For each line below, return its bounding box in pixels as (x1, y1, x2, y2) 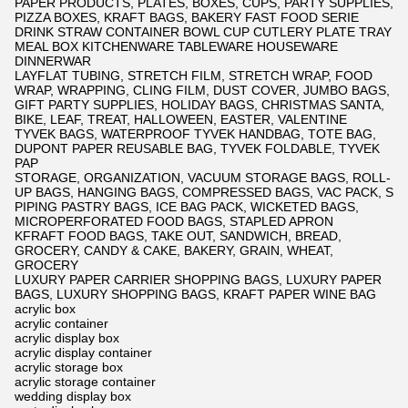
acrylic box (15, 301, 76, 317)
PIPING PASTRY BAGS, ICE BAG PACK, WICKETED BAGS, (15, 199, 359, 215)
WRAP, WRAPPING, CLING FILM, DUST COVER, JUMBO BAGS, (15, 83, 390, 98)
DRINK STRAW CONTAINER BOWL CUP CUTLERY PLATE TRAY (15, 25, 392, 40)
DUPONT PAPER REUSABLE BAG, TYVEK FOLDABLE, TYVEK (15, 141, 380, 157)
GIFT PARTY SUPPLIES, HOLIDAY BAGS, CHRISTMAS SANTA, (15, 97, 384, 113)
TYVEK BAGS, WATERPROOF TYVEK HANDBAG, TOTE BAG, (15, 127, 376, 142)
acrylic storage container (15, 374, 156, 390)
